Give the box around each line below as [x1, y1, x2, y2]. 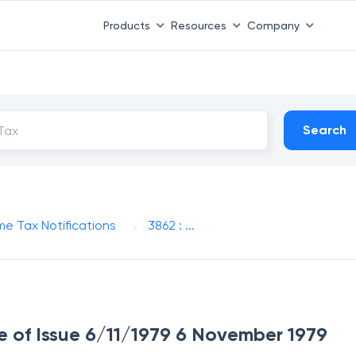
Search [303, 122, 347, 137]
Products [103, 18, 150, 32]
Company [246, 18, 300, 32]
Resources [170, 18, 226, 32]
